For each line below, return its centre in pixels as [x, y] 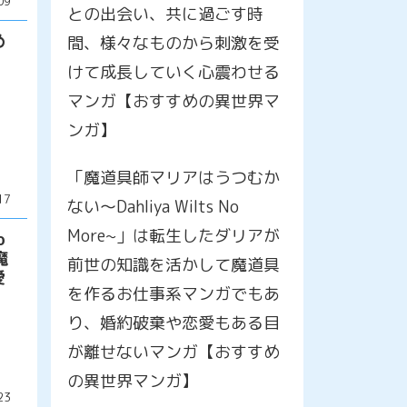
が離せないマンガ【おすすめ [173, 352]
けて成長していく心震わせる [173, 72]
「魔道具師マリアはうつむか [173, 177]
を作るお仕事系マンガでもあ [173, 293]
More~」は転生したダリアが [173, 235]
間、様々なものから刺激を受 [173, 43]
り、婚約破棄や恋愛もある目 [173, 323]
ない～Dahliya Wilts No [153, 206]
